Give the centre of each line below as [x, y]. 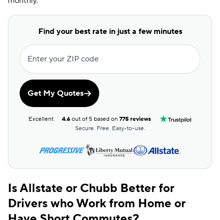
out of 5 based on [95, 119]
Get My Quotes [55, 93]
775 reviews [136, 119]
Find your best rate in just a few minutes [110, 31]
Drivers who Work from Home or [97, 204]
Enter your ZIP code [63, 59]
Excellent [41, 119]
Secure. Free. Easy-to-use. [110, 128]
